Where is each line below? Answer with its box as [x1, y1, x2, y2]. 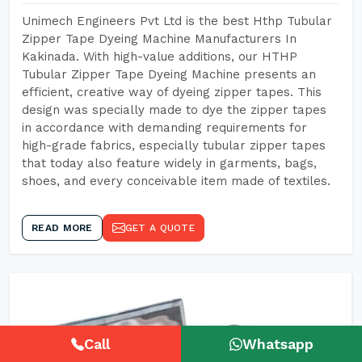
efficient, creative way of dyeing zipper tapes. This [22, 85, 322, 99]
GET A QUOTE [124, 222, 195, 234]
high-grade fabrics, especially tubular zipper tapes [22, 138, 326, 153]
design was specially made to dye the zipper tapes [22, 103, 326, 117]
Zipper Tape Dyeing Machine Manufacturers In [22, 32, 297, 46]
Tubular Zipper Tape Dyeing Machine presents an [22, 67, 316, 82]
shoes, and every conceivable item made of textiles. [22, 174, 330, 188]
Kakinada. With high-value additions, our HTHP [22, 49, 297, 64]
